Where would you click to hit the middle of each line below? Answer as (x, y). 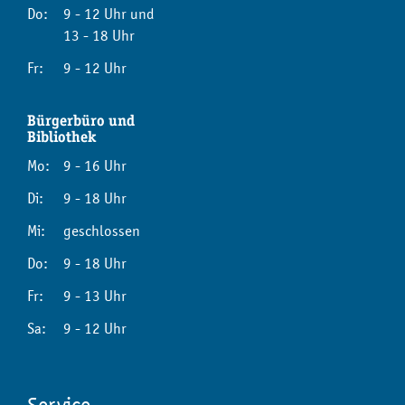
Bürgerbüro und (81, 120)
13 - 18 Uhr (99, 36)
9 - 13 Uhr (95, 296)
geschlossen (102, 231)
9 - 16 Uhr (95, 166)
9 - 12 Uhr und (109, 14)
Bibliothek (61, 137)
